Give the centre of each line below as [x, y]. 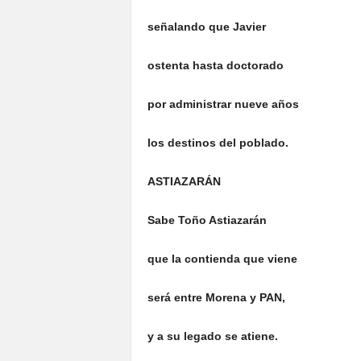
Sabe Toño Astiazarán [207, 220]
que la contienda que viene [222, 259]
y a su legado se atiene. [212, 336]
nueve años [265, 104]
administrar [198, 104]
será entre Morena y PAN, [216, 297]
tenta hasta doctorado [222, 65]
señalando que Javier [206, 27]
